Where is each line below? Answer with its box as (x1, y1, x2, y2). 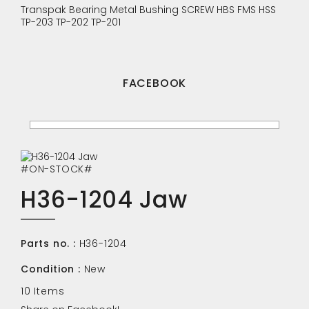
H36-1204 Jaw (21, 183, 188, 217)
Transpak (21, 3, 69, 17)
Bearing (69, 3, 110, 17)
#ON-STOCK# (21, 162, 92, 177)
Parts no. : (21, 237, 76, 251)
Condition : (21, 262, 81, 277)
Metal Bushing (110, 3, 181, 17)
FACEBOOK (122, 75, 187, 91)
